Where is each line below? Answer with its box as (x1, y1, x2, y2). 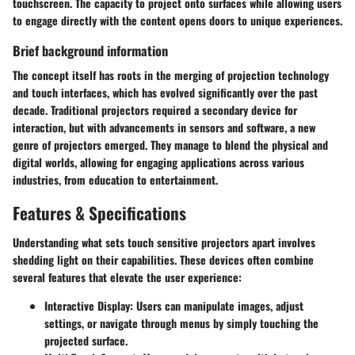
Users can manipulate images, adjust (133, 297, 303, 315)
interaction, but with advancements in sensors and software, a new (13, 118, 315, 136)
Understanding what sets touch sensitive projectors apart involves (13, 234, 315, 251)
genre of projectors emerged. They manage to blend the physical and (13, 136, 328, 153)
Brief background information (13, 40, 168, 60)
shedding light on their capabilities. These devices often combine (13, 251, 314, 269)
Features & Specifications (13, 200, 186, 225)
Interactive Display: (44, 297, 133, 315)
